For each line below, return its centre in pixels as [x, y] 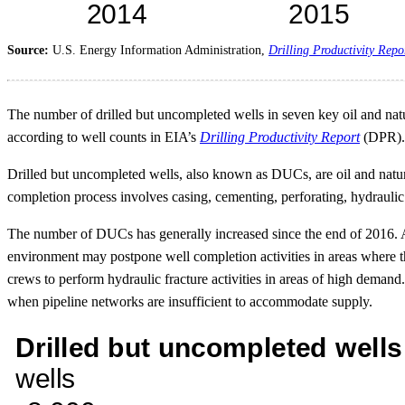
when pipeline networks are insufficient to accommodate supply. [190, 302]
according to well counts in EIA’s [104, 137]
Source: [30, 51]
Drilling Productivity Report [280, 137]
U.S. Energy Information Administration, [160, 51]
